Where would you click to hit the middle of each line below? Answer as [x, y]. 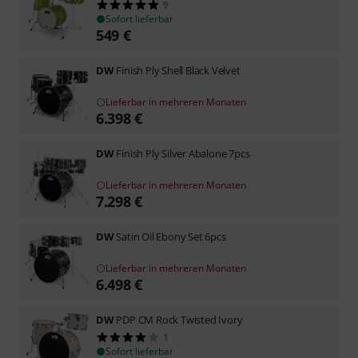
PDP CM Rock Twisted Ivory [179, 319]
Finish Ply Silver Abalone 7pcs [183, 153]
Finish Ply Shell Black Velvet [178, 70]
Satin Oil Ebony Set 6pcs [171, 236]
